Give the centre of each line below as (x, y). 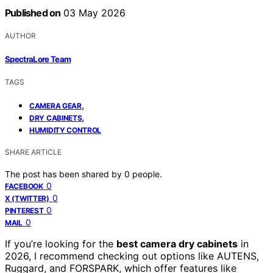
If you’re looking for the (61, 243)
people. (147, 174)
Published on (33, 13)
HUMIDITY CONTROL (66, 130)
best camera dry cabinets (177, 243)
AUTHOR (20, 36)
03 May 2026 (93, 13)
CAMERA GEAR (55, 105)
